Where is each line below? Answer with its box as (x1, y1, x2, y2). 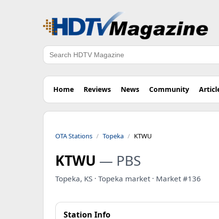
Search (43, 54, 68, 66)
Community (149, 85, 189, 94)
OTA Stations (55, 131, 92, 140)
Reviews (84, 85, 111, 94)
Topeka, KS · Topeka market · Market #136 (55, 174, 201, 183)
